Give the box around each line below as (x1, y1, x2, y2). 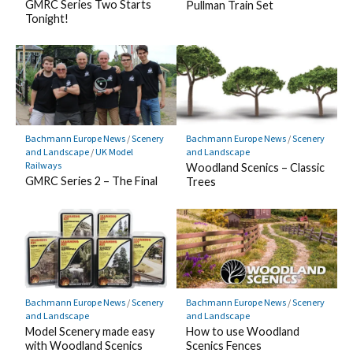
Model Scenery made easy (24, 324, 154, 338)
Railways (24, 159, 61, 172)
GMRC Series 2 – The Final (24, 174, 158, 188)
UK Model (95, 146, 133, 158)
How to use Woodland (185, 324, 299, 338)
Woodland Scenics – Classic (185, 161, 325, 175)
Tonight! (24, 11, 69, 25)
